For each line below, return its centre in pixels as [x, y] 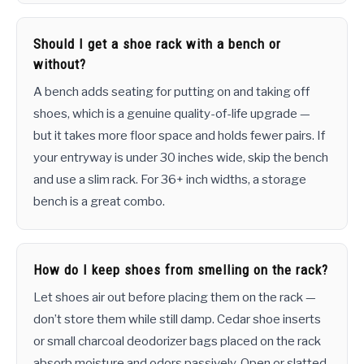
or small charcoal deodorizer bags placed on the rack [177, 342]
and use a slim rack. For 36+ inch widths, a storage [170, 180]
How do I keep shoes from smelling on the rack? [181, 270]
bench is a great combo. [99, 202]
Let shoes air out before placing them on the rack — [175, 298]
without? [60, 65]
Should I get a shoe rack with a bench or [157, 44]
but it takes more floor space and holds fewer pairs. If [179, 136]
